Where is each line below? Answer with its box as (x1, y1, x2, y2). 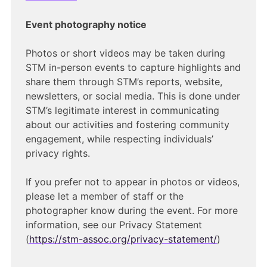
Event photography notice (25, 18, 147, 31)
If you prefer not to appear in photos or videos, (25, 176, 240, 188)
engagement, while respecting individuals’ (25, 133, 213, 145)
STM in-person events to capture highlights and (25, 61, 241, 74)
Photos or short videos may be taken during (25, 47, 225, 60)
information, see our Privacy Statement (25, 219, 202, 231)
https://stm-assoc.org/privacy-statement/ (29, 233, 217, 246)
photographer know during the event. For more (25, 204, 238, 217)
